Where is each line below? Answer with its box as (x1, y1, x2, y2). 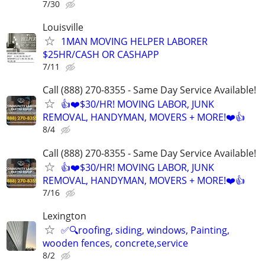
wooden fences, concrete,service (43, 236, 188, 250)
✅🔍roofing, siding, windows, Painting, (61, 223, 230, 237)
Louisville (43, 21, 83, 34)
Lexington (43, 209, 86, 222)
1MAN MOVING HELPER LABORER (61, 35, 208, 49)
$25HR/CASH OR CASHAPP (43, 48, 159, 62)
